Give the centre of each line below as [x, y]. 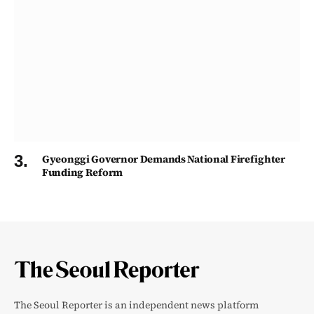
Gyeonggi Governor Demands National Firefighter [164, 159]
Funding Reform [82, 172]
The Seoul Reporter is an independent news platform [136, 305]
